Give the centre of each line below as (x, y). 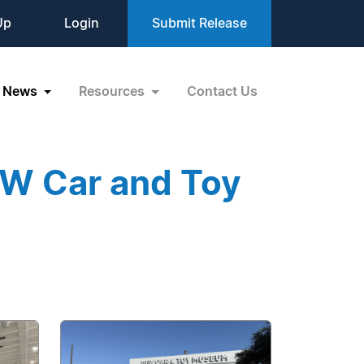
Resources (114, 91)
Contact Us (222, 91)
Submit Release (199, 24)
